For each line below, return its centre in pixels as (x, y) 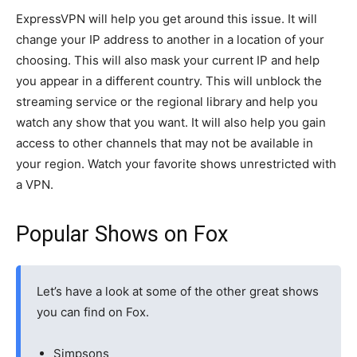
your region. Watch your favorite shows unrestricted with (176, 164)
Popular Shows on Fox (122, 234)
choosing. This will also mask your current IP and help (168, 60)
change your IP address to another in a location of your (170, 39)
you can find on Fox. (93, 312)
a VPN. (35, 184)
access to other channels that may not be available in (165, 143)
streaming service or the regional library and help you (167, 102)
